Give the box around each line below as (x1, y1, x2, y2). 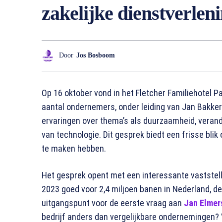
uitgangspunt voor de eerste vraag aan (42, 197, 184, 208)
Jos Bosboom (76, 52, 115, 59)
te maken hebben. (42, 143, 106, 154)
